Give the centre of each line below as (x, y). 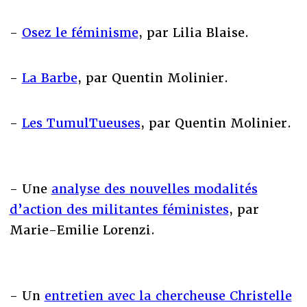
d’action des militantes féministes (119, 209)
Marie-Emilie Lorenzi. (84, 230)
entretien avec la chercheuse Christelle (168, 295)
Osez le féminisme (80, 32)
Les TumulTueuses (81, 123)
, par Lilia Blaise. (193, 32)
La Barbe (49, 77)
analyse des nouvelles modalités (154, 188)
